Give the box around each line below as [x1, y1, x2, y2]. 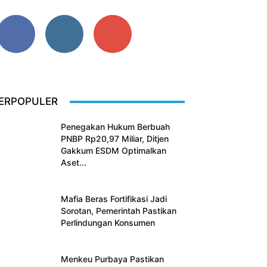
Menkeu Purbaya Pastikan [61, 254, 164, 265]
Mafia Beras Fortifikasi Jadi [61, 194, 167, 204]
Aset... [61, 157, 86, 168]
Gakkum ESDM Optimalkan [61, 145, 166, 156]
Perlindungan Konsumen [61, 218, 155, 228]
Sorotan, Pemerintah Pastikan [61, 206, 176, 216]
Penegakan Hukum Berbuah [61, 122, 170, 132]
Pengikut [46, 72, 82, 85]
